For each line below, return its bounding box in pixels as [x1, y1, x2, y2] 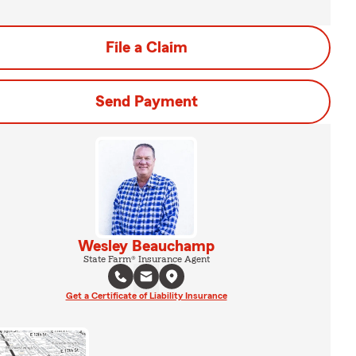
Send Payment [95, 94, 198, 110]
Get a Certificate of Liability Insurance [65, 291, 227, 300]
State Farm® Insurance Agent [83, 254, 210, 264]
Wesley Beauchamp [78, 238, 215, 254]
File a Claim [105, 40, 188, 56]
